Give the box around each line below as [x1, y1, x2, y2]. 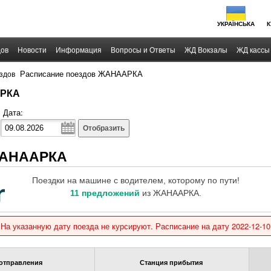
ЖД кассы [237, 46, 270, 54]
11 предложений [70, 188, 140, 198]
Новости [18, 46, 47, 54]
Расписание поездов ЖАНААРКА [20, 68, 143, 79]
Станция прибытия [140, 258, 203, 267]
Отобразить [83, 124, 125, 132]
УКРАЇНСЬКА [217, 21, 255, 27]
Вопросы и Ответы [111, 46, 175, 54]
